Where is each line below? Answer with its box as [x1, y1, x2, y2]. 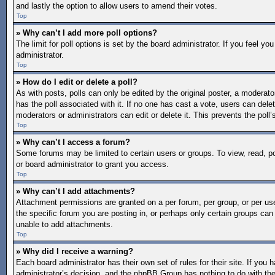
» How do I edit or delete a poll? [16, 77, 137, 87]
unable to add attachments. [16, 220, 113, 229]
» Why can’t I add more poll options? [16, 28, 157, 37]
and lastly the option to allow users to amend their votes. [16, 1, 217, 10]
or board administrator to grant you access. [16, 160, 169, 169]
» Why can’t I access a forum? [16, 137, 130, 147]
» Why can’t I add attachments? [16, 187, 135, 196]
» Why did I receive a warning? [16, 247, 133, 256]
